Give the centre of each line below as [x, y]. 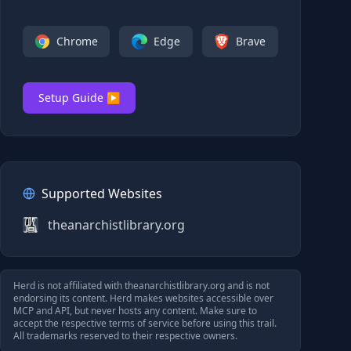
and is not [247, 286]
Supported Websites [102, 194]
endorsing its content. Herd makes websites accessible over [143, 298]
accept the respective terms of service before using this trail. [145, 323]
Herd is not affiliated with [69, 286]
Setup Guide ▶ [79, 98]
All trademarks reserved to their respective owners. [125, 336]
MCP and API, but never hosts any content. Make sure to [135, 311]
